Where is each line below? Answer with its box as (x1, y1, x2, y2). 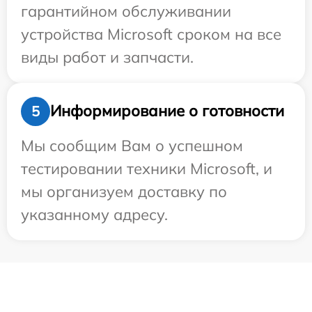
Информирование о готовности (50, 101, 284, 121)
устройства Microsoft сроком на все (21, 24, 281, 44)
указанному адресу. (21, 204, 168, 224)
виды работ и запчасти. (21, 47, 194, 67)
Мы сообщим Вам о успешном (21, 135, 243, 155)
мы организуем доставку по (21, 181, 227, 201)
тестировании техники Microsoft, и (21, 158, 272, 178)
